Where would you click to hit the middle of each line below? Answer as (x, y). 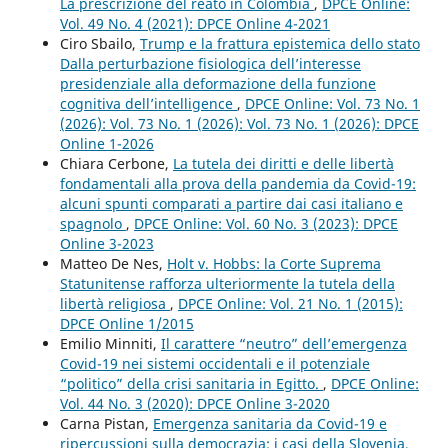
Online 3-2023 (106, 244)
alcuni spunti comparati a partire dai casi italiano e (231, 204)
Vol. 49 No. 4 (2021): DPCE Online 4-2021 (194, 24)
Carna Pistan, (106, 424)
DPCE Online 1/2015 (126, 324)
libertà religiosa (114, 304)
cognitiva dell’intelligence (148, 104)
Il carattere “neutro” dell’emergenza (283, 344)
